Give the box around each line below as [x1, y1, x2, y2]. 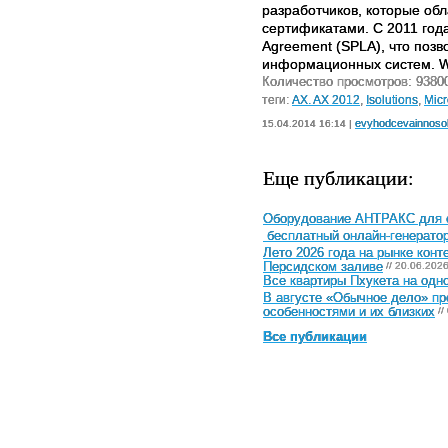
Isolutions [366, 93, 418, 106]
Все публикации [263, 330, 367, 345]
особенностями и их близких [263, 305, 435, 317]
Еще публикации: [263, 164, 414, 192]
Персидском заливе [263, 260, 383, 272]
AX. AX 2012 [292, 93, 360, 106]
